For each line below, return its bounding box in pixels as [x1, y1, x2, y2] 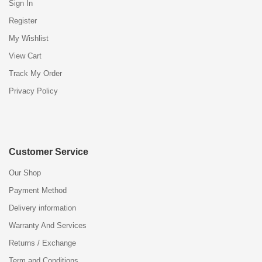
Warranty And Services [9, 220, 87, 230]
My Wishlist [9, 33, 49, 43]
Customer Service [9, 146, 88, 157]
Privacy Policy [9, 86, 58, 95]
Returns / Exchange [9, 238, 76, 247]
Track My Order [9, 68, 62, 78]
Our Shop [9, 168, 41, 177]
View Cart [9, 51, 42, 60]
